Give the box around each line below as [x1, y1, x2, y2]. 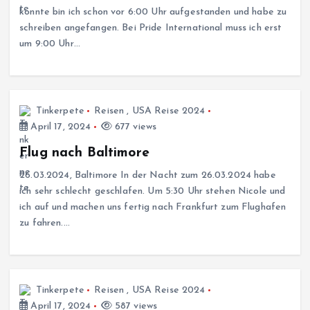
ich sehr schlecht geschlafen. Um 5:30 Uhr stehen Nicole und [19, 186, 286, 197]
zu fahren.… [19, 218, 70, 229]
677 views [111, 122, 157, 133]
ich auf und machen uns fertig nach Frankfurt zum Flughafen [19, 202, 286, 213]
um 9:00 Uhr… [19, 39, 80, 50]
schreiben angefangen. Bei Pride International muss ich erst [19, 23, 282, 34]
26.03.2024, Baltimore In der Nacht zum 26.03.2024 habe [19, 170, 276, 181]
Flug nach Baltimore [19, 146, 149, 161]
